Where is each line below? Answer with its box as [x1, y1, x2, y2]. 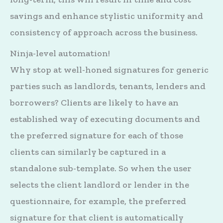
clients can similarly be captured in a [10, 146, 166, 158]
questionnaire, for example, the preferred [10, 196, 186, 207]
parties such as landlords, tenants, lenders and [10, 81, 206, 92]
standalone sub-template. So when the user [10, 163, 192, 174]
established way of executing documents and [10, 113, 200, 125]
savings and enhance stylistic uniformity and [10, 10, 203, 22]
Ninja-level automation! [10, 48, 110, 59]
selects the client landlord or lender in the [10, 179, 189, 191]
